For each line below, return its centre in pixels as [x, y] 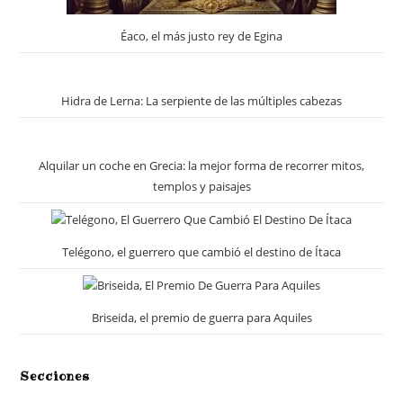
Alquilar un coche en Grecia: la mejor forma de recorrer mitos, [201, 165]
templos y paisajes [201, 186]
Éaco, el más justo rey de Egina [201, 36]
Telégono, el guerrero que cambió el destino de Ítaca [201, 251]
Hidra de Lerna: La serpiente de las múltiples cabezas [201, 100]
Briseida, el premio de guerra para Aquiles [201, 317]
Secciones [55, 376]
